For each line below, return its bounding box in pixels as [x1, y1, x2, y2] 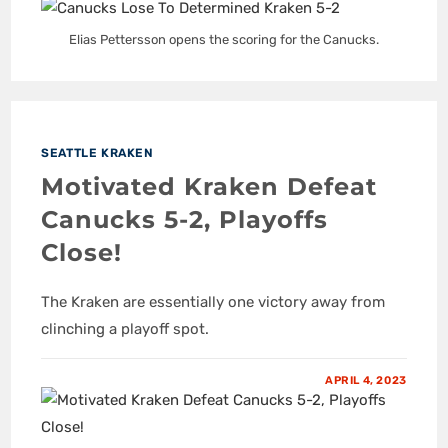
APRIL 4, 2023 [324, 374, 407, 388]
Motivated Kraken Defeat [41, 172, 378, 202]
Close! [41, 238, 123, 268]
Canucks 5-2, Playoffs [41, 205, 329, 235]
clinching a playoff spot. [41, 320, 210, 339]
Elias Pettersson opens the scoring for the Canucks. [69, 32, 379, 48]
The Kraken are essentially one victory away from [41, 293, 386, 312]
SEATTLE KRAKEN [41, 146, 154, 161]
